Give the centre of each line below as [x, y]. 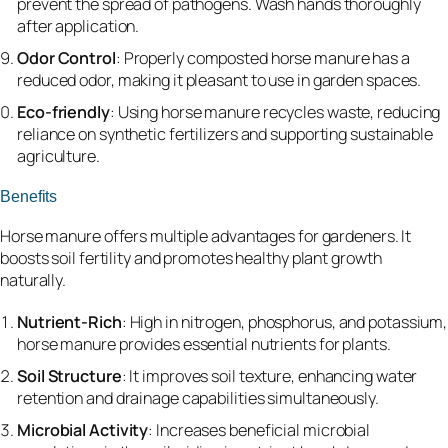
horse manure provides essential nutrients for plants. [204, 344]
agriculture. [58, 156]
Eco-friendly [63, 112]
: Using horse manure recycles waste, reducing [275, 112]
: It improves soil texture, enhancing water [269, 376]
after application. [78, 26]
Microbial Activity [83, 430]
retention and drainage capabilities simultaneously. [198, 398]
